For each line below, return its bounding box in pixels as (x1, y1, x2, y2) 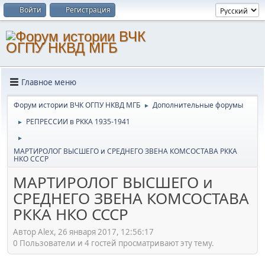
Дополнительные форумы (153, 100, 243, 110)
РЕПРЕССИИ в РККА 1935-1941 (26, 117, 130, 127)
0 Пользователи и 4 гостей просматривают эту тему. (13, 237, 214, 248)
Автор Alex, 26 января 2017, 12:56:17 (13, 226, 154, 237)
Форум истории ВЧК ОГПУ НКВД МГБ (14, 100, 140, 110)
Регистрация (66, 5, 111, 15)
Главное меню (21, 76, 76, 88)
